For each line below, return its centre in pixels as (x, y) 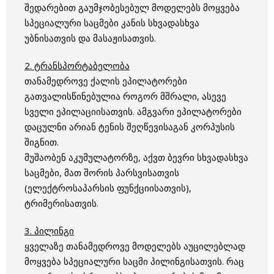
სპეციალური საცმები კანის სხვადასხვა (112, 23)
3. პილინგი (49, 231)
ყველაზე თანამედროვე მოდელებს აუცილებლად (135, 246)
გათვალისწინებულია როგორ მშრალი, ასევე (125, 96)
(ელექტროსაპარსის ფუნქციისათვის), (108, 188)
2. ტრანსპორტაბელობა (77, 66)
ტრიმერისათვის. (61, 203)
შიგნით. (42, 142)
